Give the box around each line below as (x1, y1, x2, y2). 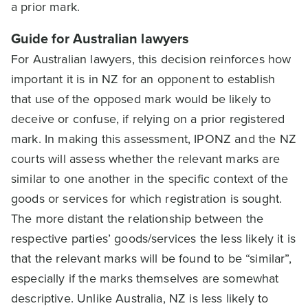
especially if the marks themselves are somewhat (11, 269, 279, 287)
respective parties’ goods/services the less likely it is (11, 230, 296, 247)
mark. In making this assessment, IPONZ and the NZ (11, 130, 296, 148)
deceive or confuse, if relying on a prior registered (11, 110, 285, 128)
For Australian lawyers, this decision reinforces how (11, 50, 291, 68)
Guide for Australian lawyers (11, 28, 189, 49)
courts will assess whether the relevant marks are (11, 150, 280, 168)
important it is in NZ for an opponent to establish (11, 70, 276, 88)
